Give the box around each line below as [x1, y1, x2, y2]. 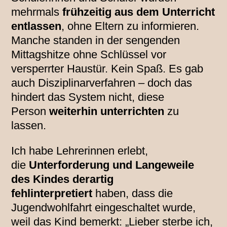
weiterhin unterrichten [49, 105, 165, 118]
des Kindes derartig [11, 173, 114, 186]
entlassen [11, 20, 62, 33]
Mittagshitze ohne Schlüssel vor [11, 48, 167, 61]
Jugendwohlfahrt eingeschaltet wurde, [11, 201, 196, 214]
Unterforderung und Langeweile [29, 159, 195, 172]
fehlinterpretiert [11, 187, 93, 200]
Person [11, 105, 50, 118]
